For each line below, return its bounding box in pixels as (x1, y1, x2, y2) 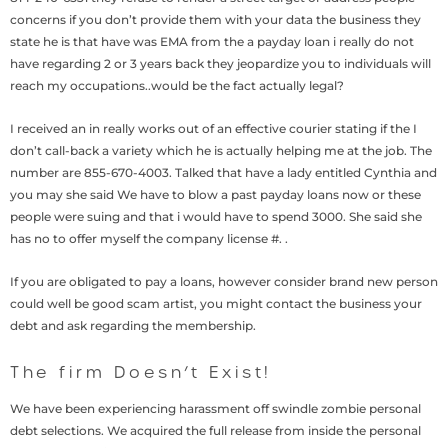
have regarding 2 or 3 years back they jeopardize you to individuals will (10, 56, 431, 71)
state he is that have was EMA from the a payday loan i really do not (10, 34, 414, 49)
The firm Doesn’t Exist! (10, 362, 272, 383)
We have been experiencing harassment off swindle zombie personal (10, 401, 421, 417)
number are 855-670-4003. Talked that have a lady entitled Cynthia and (10, 165, 437, 180)
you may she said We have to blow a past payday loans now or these (10, 187, 421, 202)
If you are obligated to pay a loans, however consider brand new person (10, 274, 438, 289)
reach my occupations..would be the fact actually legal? (10, 78, 344, 93)
